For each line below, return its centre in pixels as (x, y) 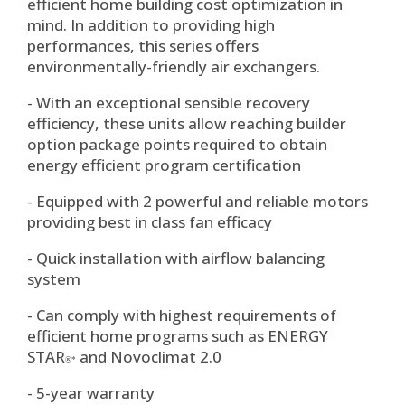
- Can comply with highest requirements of (182, 315)
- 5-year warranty (91, 393)
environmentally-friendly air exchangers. (174, 66)
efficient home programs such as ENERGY (178, 336)
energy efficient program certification (164, 165)
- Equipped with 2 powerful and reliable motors (198, 201)
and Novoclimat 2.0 (149, 357)
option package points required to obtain (177, 144)
